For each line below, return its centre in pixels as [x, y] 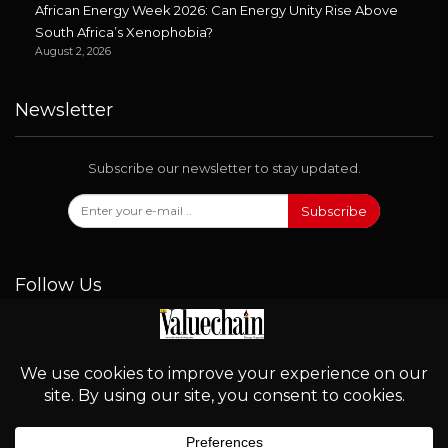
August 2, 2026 [73, 51]
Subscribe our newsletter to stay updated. [224, 168]
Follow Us [58, 285]
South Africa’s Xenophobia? [124, 31]
